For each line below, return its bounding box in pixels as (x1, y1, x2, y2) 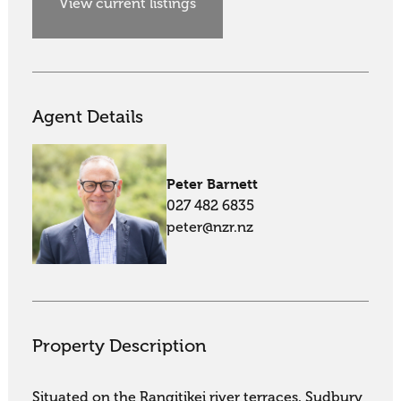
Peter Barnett (166, 175, 259, 192)
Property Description (31, 335, 207, 356)
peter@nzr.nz (166, 218, 254, 235)
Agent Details (31, 106, 143, 127)
